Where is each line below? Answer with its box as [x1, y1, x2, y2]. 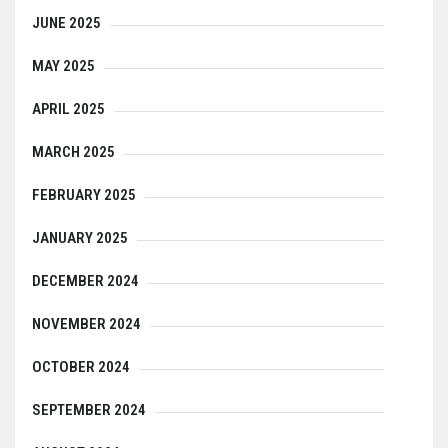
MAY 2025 [32, 57, 95, 76]
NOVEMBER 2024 [32, 315, 141, 334]
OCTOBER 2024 [32, 358, 130, 377]
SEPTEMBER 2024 [32, 401, 146, 420]
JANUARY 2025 [32, 229, 128, 248]
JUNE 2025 [32, 14, 101, 33]
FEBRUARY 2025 [32, 186, 136, 205]
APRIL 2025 [32, 100, 105, 119]
